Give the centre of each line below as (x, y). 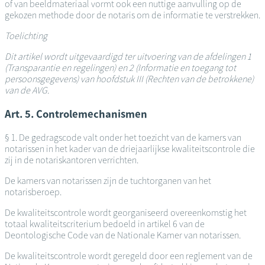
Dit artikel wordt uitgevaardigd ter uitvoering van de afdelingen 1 (128, 57)
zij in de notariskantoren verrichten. (72, 160)
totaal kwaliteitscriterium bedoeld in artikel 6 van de (105, 224)
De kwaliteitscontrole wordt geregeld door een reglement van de (129, 256)
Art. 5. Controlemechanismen (76, 114)
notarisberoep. (33, 192)
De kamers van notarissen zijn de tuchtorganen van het (108, 180)
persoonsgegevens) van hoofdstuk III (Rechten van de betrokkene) (129, 79)
